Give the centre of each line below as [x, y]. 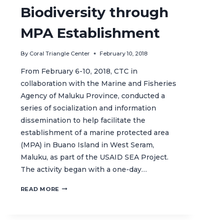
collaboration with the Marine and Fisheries [98, 84]
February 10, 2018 [123, 54]
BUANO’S [74, 197]
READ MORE [40, 189]
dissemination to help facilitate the [83, 121]
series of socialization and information [88, 108]
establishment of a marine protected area [95, 133]
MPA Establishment [90, 33]
